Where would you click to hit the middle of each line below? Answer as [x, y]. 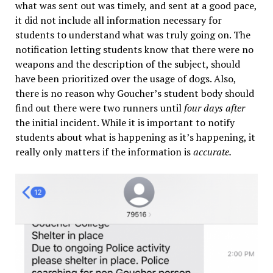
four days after [214, 108]
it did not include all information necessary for [118, 20]
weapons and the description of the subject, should [127, 64]
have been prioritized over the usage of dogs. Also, [125, 79]
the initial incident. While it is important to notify [125, 123]
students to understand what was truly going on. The [133, 35]
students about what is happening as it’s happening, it [135, 137]
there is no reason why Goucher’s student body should [134, 94]
